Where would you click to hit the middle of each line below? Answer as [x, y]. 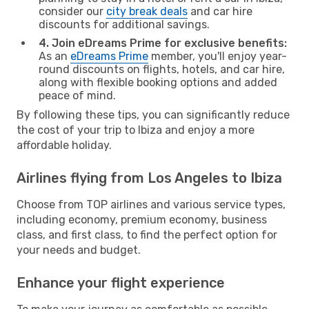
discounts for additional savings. [124, 24]
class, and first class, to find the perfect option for [147, 235]
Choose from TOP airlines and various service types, [151, 204]
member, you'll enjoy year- [218, 56]
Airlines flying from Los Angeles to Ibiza [149, 178]
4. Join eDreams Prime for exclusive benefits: [163, 43]
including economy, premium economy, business [142, 219]
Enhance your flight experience [121, 282]
